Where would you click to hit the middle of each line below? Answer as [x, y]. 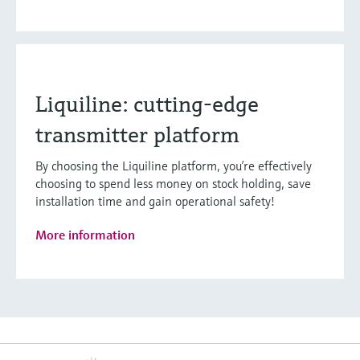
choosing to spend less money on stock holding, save [173, 184]
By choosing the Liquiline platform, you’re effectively [174, 166]
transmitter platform [137, 135]
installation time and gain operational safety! [155, 201]
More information [85, 235]
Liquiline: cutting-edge [147, 104]
